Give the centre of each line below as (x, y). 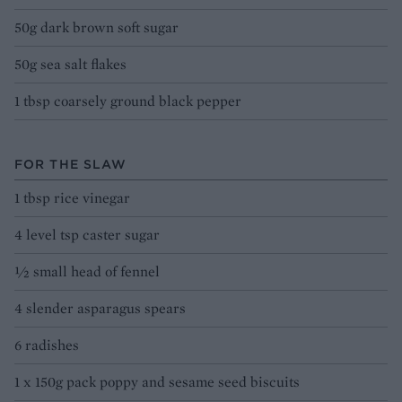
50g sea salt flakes (70, 65)
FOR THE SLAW (71, 165)
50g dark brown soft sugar (96, 28)
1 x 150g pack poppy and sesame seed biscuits (157, 382)
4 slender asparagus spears (100, 309)
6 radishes (47, 345)
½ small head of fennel (87, 272)
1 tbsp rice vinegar (72, 198)
